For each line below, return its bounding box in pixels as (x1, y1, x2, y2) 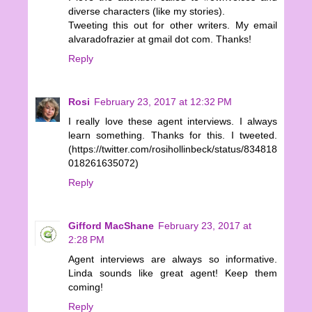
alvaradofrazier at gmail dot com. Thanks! (68, 33, 251, 45)
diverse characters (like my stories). (68, 5, 225, 17)
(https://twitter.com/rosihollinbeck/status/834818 (68, 143, 277, 155)
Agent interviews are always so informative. (68, 253, 277, 265)
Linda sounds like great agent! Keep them (68, 267, 277, 279)
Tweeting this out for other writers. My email (68, 19, 277, 31)
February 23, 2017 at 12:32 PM (94, 95, 232, 107)
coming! (68, 281, 103, 292)
